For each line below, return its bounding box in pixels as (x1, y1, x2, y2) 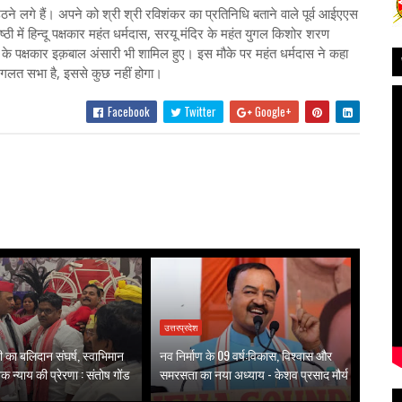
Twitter (180, 102, 216, 120)
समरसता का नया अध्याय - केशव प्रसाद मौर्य (160, 364, 349, 383)
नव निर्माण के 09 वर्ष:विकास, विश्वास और (160, 345, 333, 364)
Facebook (104, 102, 150, 120)
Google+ (251, 102, 292, 120)
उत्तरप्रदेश (164, 321, 198, 334)
